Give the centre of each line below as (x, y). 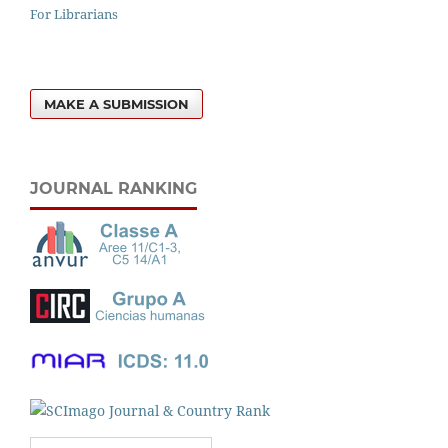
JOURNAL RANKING (113, 188)
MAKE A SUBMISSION (117, 103)
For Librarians (74, 13)
